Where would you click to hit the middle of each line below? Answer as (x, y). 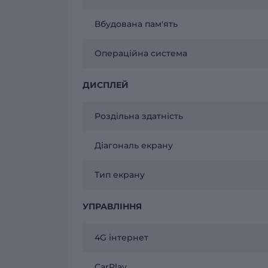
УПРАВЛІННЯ (112, 206)
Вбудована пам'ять (136, 24)
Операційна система (141, 53)
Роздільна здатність (139, 116)
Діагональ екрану (134, 145)
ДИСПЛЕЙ (106, 85)
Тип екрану (120, 174)
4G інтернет (121, 237)
